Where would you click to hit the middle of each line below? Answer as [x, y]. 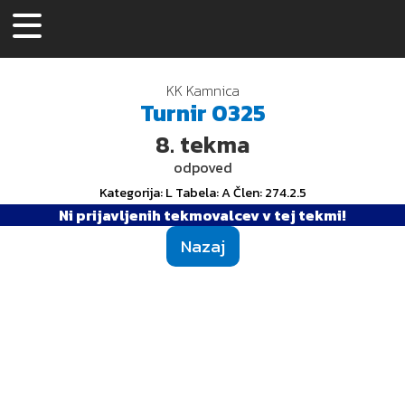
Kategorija [129, 192]
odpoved [202, 167]
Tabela [195, 192]
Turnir [173, 113]
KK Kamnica [202, 90]
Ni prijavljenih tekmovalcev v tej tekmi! [202, 215]
